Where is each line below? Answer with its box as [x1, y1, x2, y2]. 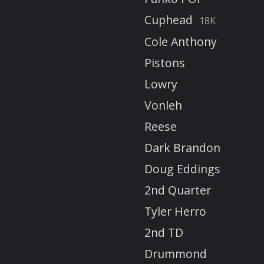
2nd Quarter [144, 181, 211, 198]
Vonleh [144, 97, 182, 113]
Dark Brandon [144, 139, 220, 156]
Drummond [144, 245, 207, 262]
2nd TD [144, 224, 183, 240]
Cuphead [144, 11, 193, 28]
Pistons [144, 54, 185, 71]
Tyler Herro [144, 203, 206, 219]
